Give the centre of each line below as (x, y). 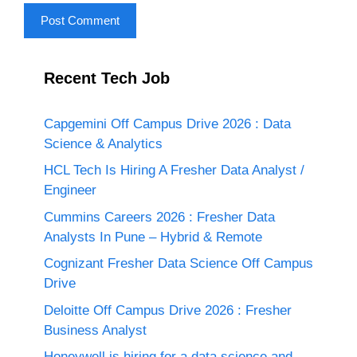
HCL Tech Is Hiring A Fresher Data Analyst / (174, 170)
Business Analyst (95, 330)
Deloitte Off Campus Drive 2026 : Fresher (168, 310)
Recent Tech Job (107, 78)
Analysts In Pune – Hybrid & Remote (153, 237)
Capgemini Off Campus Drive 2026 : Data (167, 124)
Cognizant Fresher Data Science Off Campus (178, 263)
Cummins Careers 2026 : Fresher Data (159, 217)
